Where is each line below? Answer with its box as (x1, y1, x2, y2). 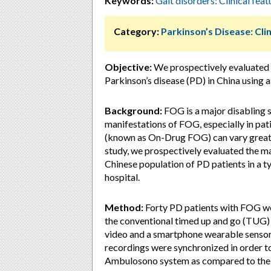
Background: (105, 105, 162, 116)
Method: (105, 201, 143, 213)
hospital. (105, 171, 140, 183)
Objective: (105, 61, 152, 73)
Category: (114, 25, 159, 37)
